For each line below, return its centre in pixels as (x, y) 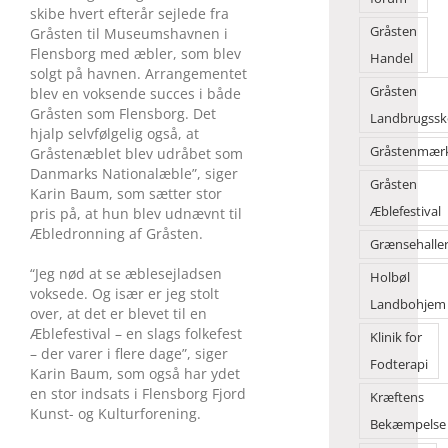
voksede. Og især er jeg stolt (124, 293)
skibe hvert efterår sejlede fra (129, 13)
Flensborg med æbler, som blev (135, 53)
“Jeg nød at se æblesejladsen (126, 273)
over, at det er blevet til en (118, 313)
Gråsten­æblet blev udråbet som (136, 153)
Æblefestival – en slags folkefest (136, 333)
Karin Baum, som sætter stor (126, 193)
